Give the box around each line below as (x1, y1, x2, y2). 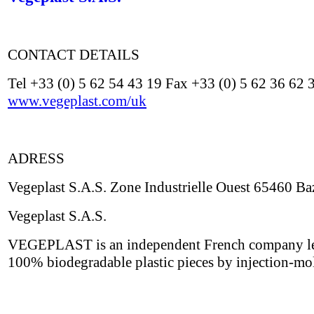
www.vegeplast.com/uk (8, 93, 146, 109)
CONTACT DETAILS (8, 46, 139, 63)
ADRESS (8, 150, 64, 167)
